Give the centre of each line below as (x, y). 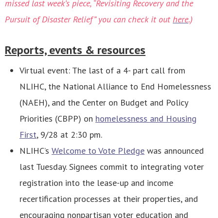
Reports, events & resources (75, 50)
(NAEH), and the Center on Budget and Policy (104, 103)
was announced (174, 151)
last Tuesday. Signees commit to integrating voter (112, 167)
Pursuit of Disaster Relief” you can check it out (89, 19)
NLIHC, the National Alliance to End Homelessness (115, 87)
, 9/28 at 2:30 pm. (69, 135)
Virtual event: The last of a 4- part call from (102, 71)
